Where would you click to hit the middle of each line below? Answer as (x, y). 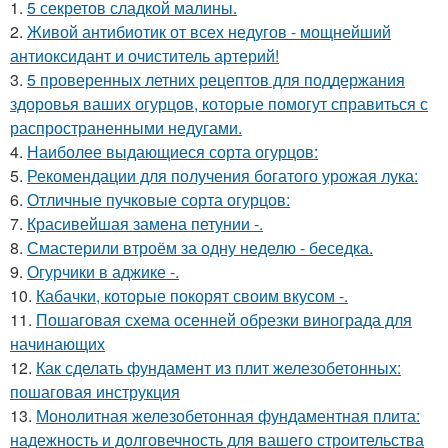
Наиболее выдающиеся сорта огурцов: (172, 152)
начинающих (57, 344)
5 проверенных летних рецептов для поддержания (216, 80)
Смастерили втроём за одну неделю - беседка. (200, 248)
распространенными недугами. (126, 128)
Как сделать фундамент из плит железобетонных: (218, 368)
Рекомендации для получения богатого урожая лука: (222, 176)
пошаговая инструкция (95, 392)
